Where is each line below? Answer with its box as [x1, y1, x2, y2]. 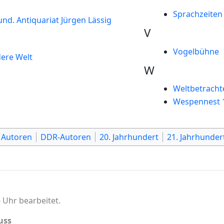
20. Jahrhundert [99, 131, 158, 142]
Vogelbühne [172, 45, 219, 57]
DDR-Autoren [40, 131, 91, 142]
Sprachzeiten [172, 8, 222, 20]
